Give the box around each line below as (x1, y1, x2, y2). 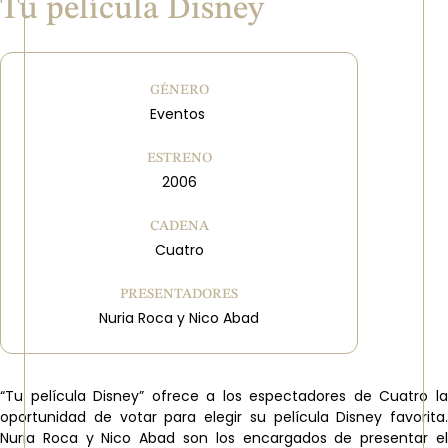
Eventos (149, 104, 209, 124)
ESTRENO (146, 151, 212, 165)
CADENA (149, 219, 209, 233)
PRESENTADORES (120, 287, 239, 301)
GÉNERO (149, 83, 209, 97)
